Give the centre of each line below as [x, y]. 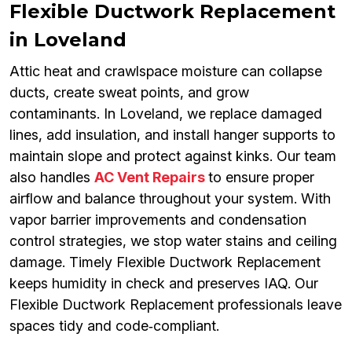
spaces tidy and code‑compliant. [114, 326]
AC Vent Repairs [151, 178]
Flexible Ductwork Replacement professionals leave [176, 305]
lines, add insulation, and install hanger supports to [172, 135]
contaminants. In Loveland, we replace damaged [166, 114]
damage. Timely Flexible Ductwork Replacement [165, 262]
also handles [52, 178]
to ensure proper [261, 178]
